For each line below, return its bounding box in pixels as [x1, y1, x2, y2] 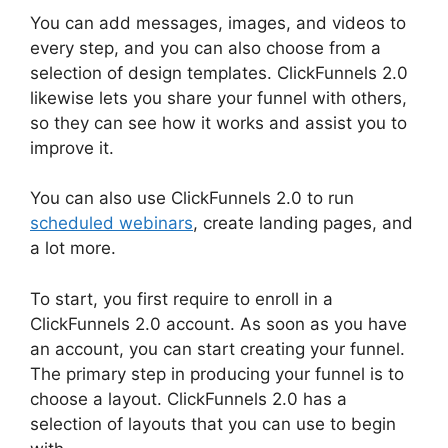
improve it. [30, 137, 114, 158]
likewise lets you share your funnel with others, [30, 87, 407, 108]
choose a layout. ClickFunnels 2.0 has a [30, 388, 347, 409]
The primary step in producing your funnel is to [30, 363, 404, 384]
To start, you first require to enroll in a [30, 288, 333, 309]
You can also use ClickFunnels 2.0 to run [30, 188, 354, 209]
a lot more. [30, 238, 116, 259]
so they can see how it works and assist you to [30, 112, 407, 133]
